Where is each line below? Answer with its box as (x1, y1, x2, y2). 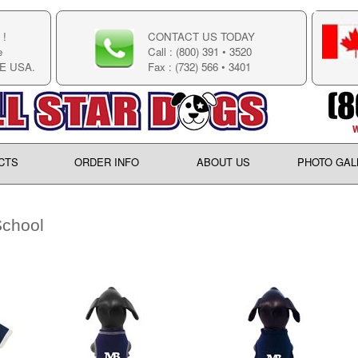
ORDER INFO (74, 153, 139, 169)
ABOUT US (196, 153, 250, 169)
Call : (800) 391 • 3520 (137, 43, 252, 59)
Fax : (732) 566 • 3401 (137, 58, 251, 74)
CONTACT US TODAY (137, 28, 255, 44)
